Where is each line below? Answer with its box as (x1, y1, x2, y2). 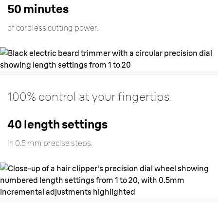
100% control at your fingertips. (7, 89, 172, 104)
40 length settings (7, 117, 108, 131)
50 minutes (7, 1, 69, 16)
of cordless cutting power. (7, 23, 98, 33)
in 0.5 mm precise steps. (7, 138, 92, 148)
